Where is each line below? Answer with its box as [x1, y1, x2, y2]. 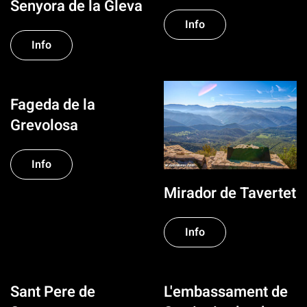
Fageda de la [10, 94, 95, 116]
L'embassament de [164, 281, 288, 303]
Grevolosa [10, 114, 78, 136]
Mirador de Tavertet [164, 182, 296, 204]
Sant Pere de [10, 281, 95, 303]
